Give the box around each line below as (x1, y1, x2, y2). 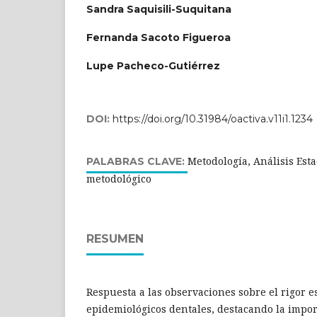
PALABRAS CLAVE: (86, 154, 188, 168)
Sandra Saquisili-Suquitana (86, 2, 231, 16)
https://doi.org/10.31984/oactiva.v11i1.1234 (113, 112, 313, 125)
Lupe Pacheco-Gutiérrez (86, 59, 220, 72)
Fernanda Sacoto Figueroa (86, 30, 231, 44)
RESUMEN (86, 231, 144, 246)
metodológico (86, 171, 151, 185)
